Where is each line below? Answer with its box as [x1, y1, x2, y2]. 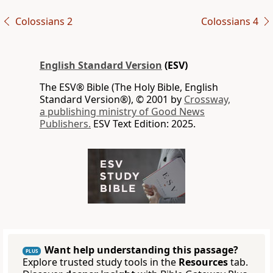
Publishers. [40, 117, 91, 131]
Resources [179, 255, 228, 269]
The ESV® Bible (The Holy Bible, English [40, 80, 218, 94]
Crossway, [184, 93, 230, 107]
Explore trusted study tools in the [23, 255, 179, 269]
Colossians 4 [200, 15, 258, 29]
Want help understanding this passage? [44, 243, 238, 257]
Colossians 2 [15, 15, 73, 29]
